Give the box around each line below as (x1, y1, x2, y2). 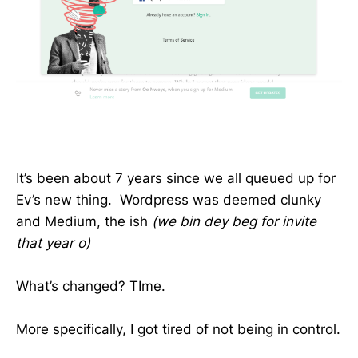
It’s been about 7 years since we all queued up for (16, 169, 336, 186)
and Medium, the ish (16, 213, 152, 229)
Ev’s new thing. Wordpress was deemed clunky (16, 191, 321, 208)
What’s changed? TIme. (16, 278, 165, 294)
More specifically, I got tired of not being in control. (16, 321, 340, 338)
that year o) (16, 234, 90, 251)
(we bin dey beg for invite (152, 213, 316, 229)
